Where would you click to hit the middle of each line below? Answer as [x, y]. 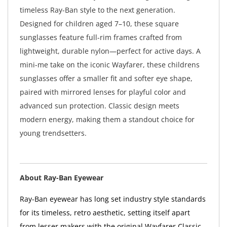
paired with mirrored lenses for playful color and [103, 92]
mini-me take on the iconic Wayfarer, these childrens [109, 65]
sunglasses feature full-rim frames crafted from [101, 37]
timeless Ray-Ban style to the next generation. [97, 10]
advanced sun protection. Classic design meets [99, 106]
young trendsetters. [53, 133]
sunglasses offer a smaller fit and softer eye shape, [106, 79]
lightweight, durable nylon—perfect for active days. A [110, 51]
